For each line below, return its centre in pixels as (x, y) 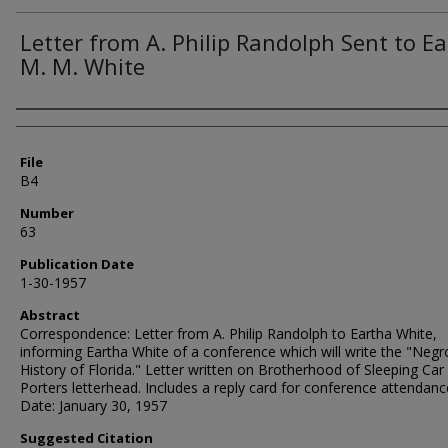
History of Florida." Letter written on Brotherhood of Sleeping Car (232, 369)
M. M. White (82, 66)
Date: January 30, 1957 (93, 405)
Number (47, 213)
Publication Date (77, 264)
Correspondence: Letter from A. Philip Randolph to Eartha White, (228, 333)
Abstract (50, 315)
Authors (55, 126)
